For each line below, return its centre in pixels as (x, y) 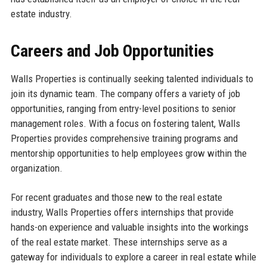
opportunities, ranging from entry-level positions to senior (123, 109)
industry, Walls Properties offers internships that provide (122, 212)
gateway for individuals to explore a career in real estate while (133, 257)
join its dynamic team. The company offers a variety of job (125, 94)
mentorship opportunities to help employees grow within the (128, 153)
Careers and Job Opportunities (112, 51)
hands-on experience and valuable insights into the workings (129, 227)
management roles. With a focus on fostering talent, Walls (125, 124)
